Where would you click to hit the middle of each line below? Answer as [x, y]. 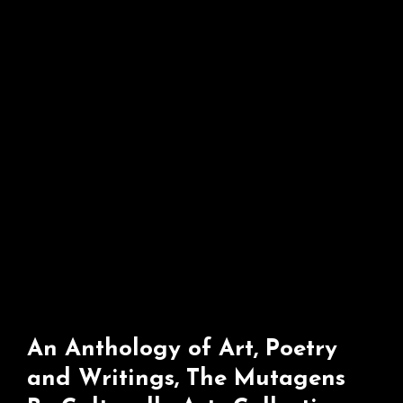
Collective [221, 25]
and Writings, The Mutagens [186, 379]
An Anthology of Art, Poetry [182, 349]
